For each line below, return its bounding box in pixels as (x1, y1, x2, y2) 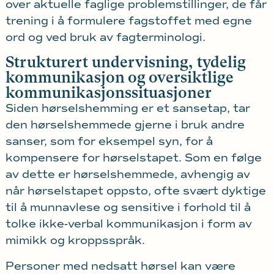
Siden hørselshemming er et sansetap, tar (5, 102, 250, 116)
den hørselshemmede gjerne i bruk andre (5, 118, 245, 132)
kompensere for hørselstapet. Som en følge (5, 151, 262, 165)
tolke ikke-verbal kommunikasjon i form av (5, 217, 252, 231)
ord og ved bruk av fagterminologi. (5, 30, 206, 44)
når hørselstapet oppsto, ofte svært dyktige (5, 184, 266, 198)
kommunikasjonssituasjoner (5, 84, 212, 102)
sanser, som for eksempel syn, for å (5, 135, 213, 149)
